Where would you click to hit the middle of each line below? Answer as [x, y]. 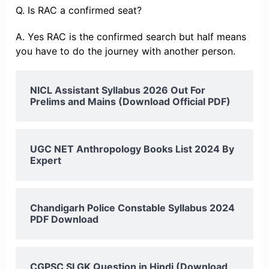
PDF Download [65, 219]
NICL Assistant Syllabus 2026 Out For [118, 90]
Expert [46, 161]
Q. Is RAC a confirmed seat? [79, 11]
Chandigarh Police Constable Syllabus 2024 [133, 208]
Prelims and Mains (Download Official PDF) [131, 102]
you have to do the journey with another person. [126, 51]
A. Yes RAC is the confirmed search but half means [131, 37]
